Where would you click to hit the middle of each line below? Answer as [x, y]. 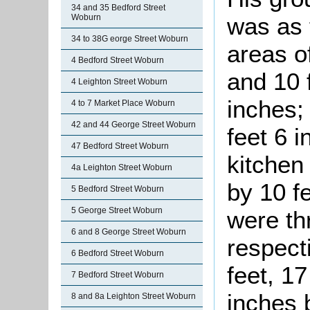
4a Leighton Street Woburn [122, 167]
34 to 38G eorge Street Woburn [130, 39]
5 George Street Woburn [117, 210]
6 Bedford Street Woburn [118, 253]
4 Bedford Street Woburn [118, 60]
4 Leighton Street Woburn [119, 82]
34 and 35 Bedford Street [118, 8]
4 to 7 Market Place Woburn [123, 103]
